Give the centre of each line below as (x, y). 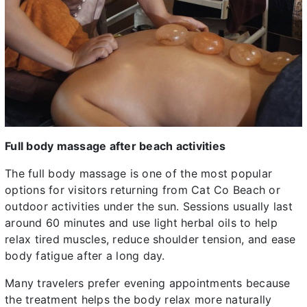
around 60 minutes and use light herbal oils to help (141, 223)
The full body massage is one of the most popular (138, 174)
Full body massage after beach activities (115, 146)
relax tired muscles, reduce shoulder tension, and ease (150, 240)
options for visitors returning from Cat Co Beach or (143, 190)
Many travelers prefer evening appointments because (148, 283)
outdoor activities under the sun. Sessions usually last (149, 207)
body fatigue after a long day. (85, 256)
